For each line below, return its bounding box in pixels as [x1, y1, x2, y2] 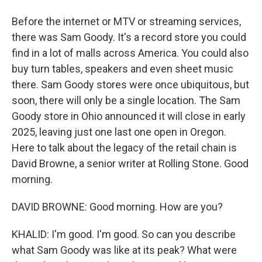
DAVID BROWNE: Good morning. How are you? [12, 201, 223, 213]
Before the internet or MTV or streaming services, [12, 15, 241, 27]
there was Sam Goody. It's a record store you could [12, 31, 246, 43]
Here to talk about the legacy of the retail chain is [12, 142, 237, 154]
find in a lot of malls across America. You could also [12, 47, 249, 59]
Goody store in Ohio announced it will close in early [12, 110, 246, 122]
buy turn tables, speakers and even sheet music [12, 63, 233, 75]
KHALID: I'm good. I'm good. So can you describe [12, 228, 236, 240]
